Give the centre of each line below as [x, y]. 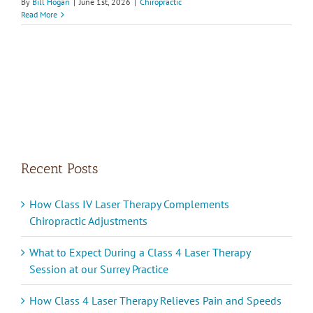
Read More [39, 15]
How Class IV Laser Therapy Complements [129, 204]
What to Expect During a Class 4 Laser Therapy [140, 253]
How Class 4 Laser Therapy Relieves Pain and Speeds [155, 301]
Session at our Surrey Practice [99, 269]
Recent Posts [59, 168]
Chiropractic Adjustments [88, 221]
